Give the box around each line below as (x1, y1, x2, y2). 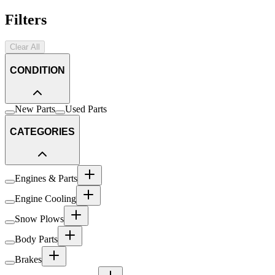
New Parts (15, 104, 55, 115)
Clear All (10, 42, 40, 52)
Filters (5, 12, 47, 28)
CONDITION (10, 64, 65, 76)
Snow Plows (15, 214, 64, 225)
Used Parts (65, 104, 107, 115)
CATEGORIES (10, 126, 75, 137)
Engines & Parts (15, 173, 77, 184)
